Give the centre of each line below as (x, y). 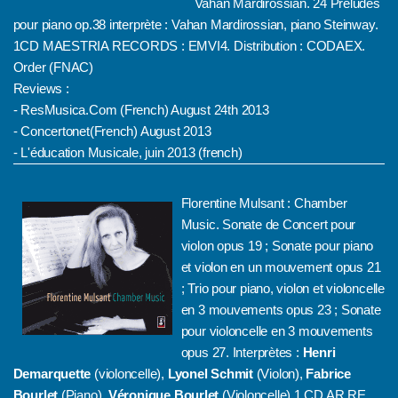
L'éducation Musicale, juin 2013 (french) (131, 152)
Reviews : (41, 88)
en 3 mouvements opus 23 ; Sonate (281, 310)
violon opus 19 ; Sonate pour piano (277, 246)
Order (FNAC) (53, 67)
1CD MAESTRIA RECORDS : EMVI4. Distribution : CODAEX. (189, 46)
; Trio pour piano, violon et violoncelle (283, 288)
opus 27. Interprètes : (242, 352)
